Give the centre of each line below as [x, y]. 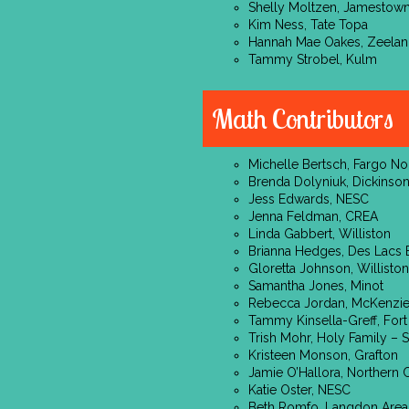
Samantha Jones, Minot [316, 286]
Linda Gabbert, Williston [320, 234]
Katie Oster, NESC [299, 390]
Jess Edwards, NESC [309, 199]
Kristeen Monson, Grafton [323, 355]
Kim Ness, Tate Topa [308, 25]
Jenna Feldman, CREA [313, 216]
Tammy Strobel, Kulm [313, 59]
